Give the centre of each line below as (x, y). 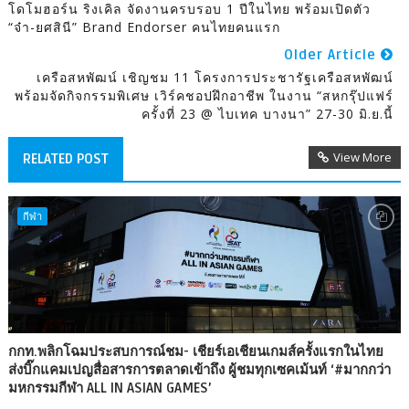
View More (363, 157)
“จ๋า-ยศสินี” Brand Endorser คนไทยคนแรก (144, 27)
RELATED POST (65, 159)
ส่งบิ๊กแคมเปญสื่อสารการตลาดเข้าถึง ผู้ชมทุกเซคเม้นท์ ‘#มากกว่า (199, 370)
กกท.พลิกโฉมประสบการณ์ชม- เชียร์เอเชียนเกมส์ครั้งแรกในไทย (195, 352)
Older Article (333, 55)
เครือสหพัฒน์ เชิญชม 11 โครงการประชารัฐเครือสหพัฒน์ (215, 78)
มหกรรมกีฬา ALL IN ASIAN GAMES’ (110, 388)
